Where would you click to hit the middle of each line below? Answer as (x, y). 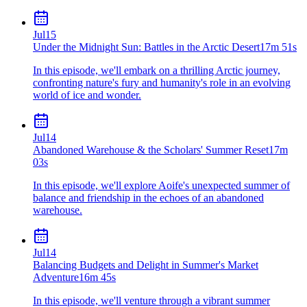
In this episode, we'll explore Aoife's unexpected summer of (161, 185)
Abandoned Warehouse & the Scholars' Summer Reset (151, 149)
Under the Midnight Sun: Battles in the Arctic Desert (146, 47)
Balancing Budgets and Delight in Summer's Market (146, 265)
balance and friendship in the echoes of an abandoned (148, 197)
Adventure (56, 277)
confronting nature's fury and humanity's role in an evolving (162, 82)
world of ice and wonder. (87, 95)
